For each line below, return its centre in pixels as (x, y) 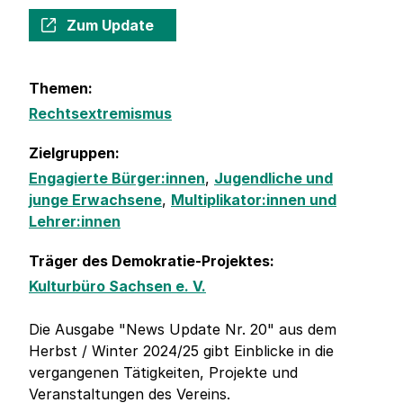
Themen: (61, 89)
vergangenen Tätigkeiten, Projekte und (163, 373)
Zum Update (110, 26)
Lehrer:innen (75, 222)
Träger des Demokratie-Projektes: (152, 261)
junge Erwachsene (95, 200)
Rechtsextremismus (100, 114)
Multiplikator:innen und (254, 200)
